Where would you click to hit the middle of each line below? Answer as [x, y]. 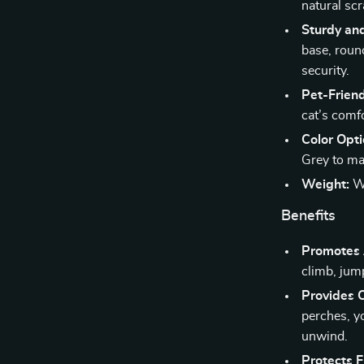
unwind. [325, 336]
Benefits [309, 216]
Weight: [326, 184]
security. [326, 71]
